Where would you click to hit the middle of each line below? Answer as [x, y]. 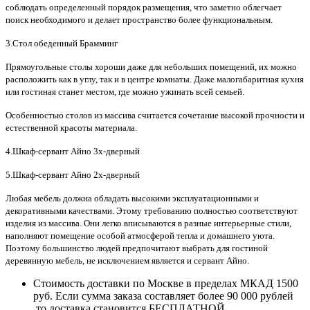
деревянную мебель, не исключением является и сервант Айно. [127, 261]
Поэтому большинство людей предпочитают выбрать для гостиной [137, 248]
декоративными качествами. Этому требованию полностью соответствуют [152, 211]
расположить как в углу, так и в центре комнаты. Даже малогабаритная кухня [155, 80]
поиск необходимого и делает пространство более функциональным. [139, 20]
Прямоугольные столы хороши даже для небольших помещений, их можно [151, 67]
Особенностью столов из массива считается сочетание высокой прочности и [155, 116]
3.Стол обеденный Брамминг [62, 44]
